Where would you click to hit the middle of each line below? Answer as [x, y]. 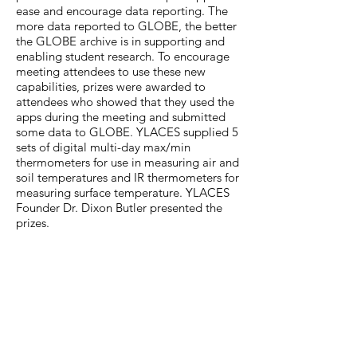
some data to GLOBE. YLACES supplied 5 [127, 132]
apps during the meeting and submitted [121, 117]
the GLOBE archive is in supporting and [120, 41]
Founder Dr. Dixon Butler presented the [119, 208]
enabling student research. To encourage [123, 56]
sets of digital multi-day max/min [103, 147]
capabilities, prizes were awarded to [111, 86]
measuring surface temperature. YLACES [123, 192]
